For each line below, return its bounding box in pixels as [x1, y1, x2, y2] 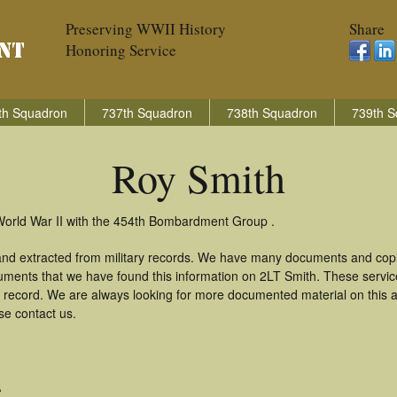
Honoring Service [66, 40, 176, 60]
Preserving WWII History [66, 19, 226, 39]
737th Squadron [102, 104, 192, 121]
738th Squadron [227, 104, 317, 121]
